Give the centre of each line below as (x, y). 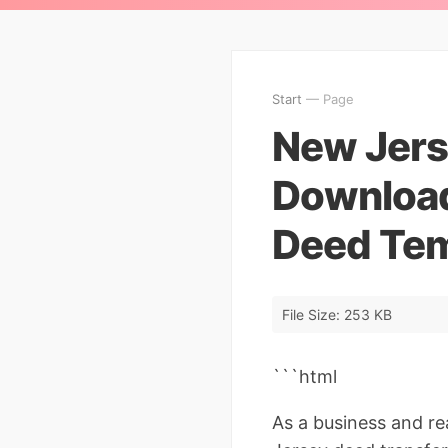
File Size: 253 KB (337, 314)
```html (304, 376)
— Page (328, 99)
